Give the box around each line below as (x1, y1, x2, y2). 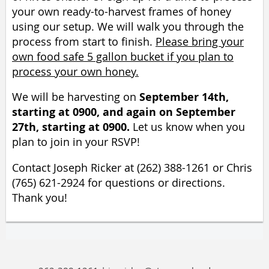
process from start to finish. (12, 34, 156, 49)
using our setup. (12, 19, 94, 34)
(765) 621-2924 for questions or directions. (12, 175, 225, 190)
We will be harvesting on (12, 90, 139, 104)
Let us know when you (133, 120, 245, 134)
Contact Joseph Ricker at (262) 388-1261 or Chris (12, 160, 252, 175)
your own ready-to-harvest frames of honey (12, 4, 231, 19)
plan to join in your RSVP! (12, 135, 140, 150)
